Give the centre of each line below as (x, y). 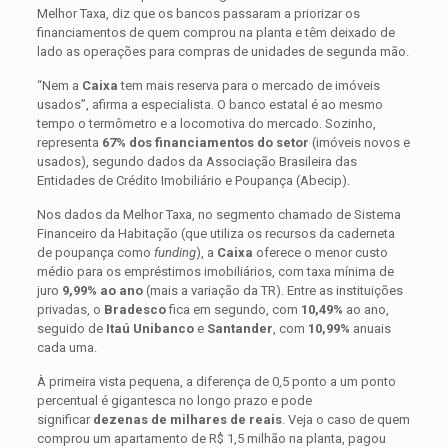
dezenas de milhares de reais (187, 419)
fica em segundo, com (233, 309)
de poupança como (95, 252)
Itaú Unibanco (149, 328)
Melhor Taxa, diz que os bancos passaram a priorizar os (198, 13)
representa (69, 142)
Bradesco (134, 309)
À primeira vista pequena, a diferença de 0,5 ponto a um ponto (216, 381)
